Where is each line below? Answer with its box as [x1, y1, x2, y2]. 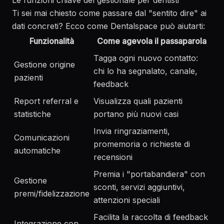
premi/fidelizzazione [14, 188, 89, 198]
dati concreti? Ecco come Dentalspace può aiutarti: [12, 21, 205, 31]
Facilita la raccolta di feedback [93, 212, 208, 222]
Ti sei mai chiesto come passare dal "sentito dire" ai [12, 8, 206, 18]
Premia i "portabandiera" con [93, 169, 205, 179]
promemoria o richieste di [93, 139, 190, 149]
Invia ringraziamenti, [93, 126, 170, 136]
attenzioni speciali [93, 195, 160, 205]
